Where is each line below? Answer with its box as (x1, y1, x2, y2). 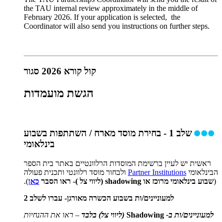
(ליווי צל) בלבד (81, 211, 124, 220)
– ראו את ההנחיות (24, 211, 81, 220)
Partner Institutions (128, 168, 186, 177)
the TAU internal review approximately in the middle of (24, 4, 198, 13)
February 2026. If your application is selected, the (24, 13, 180, 22)
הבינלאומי (186, 168, 218, 177)
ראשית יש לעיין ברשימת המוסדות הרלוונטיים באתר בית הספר (24, 159, 211, 168)
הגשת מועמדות (24, 86, 94, 100)
